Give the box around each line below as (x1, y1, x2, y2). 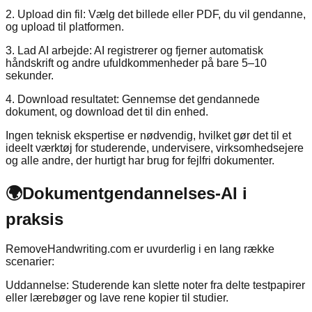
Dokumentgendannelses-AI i (22, 183, 247, 203)
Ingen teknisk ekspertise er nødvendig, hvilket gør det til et (6, 129, 291, 141)
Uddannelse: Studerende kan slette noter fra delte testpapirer (6, 279, 305, 291)
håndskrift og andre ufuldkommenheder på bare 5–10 (6, 56, 267, 69)
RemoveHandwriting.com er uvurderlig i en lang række (6, 242, 274, 255)
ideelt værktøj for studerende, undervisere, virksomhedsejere (6, 141, 304, 154)
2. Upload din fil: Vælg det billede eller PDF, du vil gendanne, (6, 8, 306, 20)
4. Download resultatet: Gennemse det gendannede (6, 93, 260, 105)
